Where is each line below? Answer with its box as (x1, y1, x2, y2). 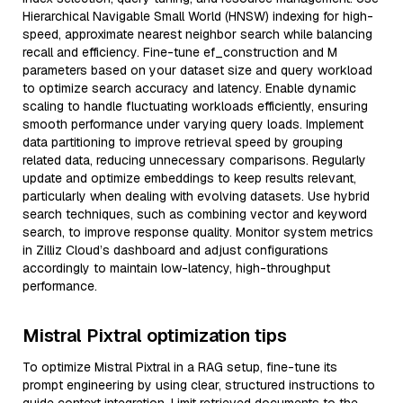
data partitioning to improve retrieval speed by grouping (22, 134, 343, 150)
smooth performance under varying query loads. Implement (22, 116, 363, 132)
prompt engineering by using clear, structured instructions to (22, 377, 375, 393)
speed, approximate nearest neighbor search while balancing (22, 26, 372, 42)
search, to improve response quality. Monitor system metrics (22, 224, 373, 240)
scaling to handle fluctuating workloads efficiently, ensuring (22, 98, 368, 114)
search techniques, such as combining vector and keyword (22, 206, 367, 222)
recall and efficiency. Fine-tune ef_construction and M (22, 44, 337, 60)
